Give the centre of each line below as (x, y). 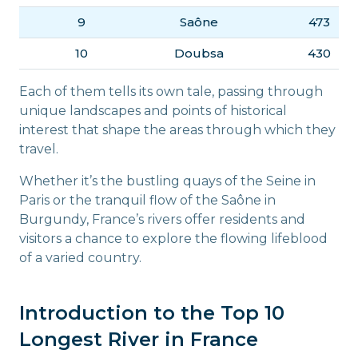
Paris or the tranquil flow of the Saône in (147, 200)
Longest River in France (139, 339)
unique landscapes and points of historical (153, 110)
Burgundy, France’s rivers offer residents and (162, 219)
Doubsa (199, 53)
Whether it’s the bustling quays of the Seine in (167, 181)
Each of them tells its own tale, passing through (171, 91)
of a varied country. (80, 257)
